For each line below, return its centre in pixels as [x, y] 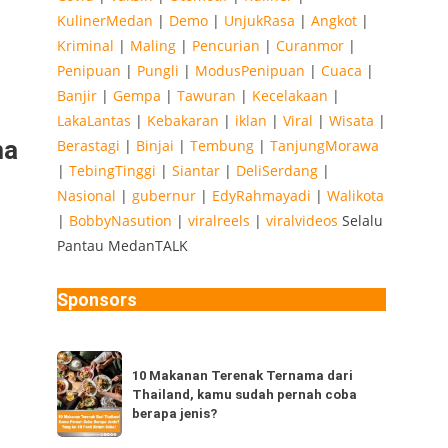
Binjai [154, 145]
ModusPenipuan [249, 70]
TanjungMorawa [324, 145]
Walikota [355, 195]
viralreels [218, 220]
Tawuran [206, 95]
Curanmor [309, 45]
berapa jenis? [174, 413]
